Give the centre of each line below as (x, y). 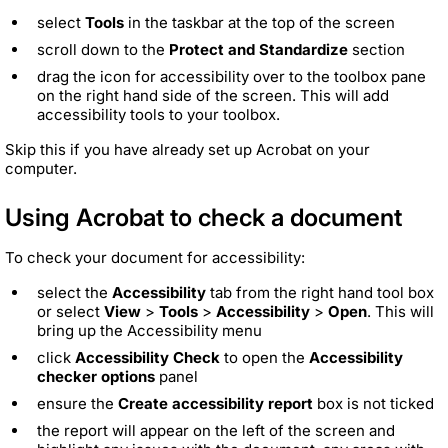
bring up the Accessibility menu (149, 330)
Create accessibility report (215, 403)
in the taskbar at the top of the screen (259, 22)
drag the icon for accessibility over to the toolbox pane (231, 76)
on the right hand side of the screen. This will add (213, 95)
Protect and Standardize (258, 49)
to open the (266, 357)
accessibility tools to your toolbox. (158, 114)
